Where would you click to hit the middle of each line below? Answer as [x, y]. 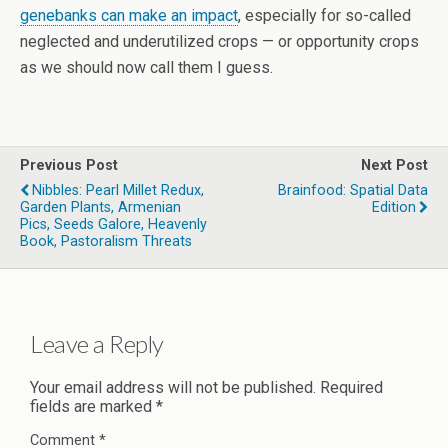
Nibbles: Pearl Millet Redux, [118, 191]
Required [351, 388]
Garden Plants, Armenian [100, 208]
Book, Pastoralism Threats [106, 242]
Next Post [394, 166]
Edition [394, 208]
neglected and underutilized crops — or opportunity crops [219, 42]
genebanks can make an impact [129, 16]
